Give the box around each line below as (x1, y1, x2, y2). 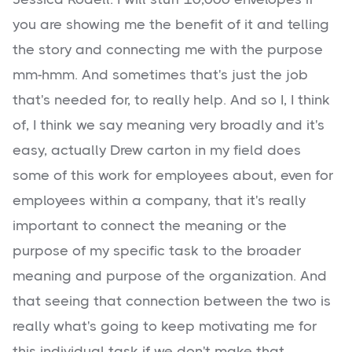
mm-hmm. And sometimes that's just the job (13, 67, 308, 83)
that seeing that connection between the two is (13, 293, 331, 310)
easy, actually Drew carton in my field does (13, 142, 301, 159)
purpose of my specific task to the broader (13, 243, 301, 259)
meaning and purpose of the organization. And (13, 268, 327, 284)
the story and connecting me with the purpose (13, 42, 323, 58)
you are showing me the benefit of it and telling (13, 16, 329, 33)
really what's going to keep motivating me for (13, 318, 317, 335)
